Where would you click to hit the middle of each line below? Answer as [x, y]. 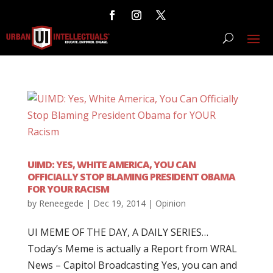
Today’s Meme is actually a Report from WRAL [132, 249]
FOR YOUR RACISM [68, 189]
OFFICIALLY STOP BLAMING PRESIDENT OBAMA [131, 177]
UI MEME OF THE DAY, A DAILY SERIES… [118, 232]
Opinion [170, 203]
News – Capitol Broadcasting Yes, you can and [132, 265]
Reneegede [61, 203]
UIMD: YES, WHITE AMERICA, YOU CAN [111, 165]
